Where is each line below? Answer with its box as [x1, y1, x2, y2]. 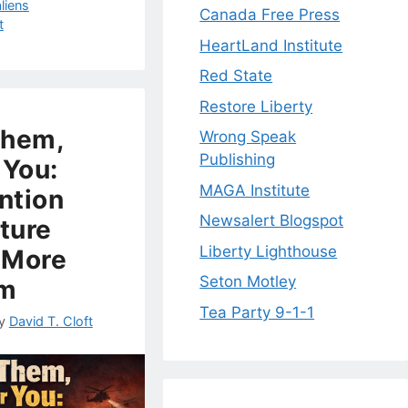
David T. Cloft [8, 313, 93, 330]
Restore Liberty [199, 97, 313, 116]
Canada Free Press [199, 5, 341, 25]
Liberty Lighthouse [199, 241, 338, 260]
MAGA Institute [199, 180, 311, 199]
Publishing [199, 150, 276, 169]
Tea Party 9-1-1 [199, 302, 315, 321]
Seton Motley [199, 272, 297, 291]
